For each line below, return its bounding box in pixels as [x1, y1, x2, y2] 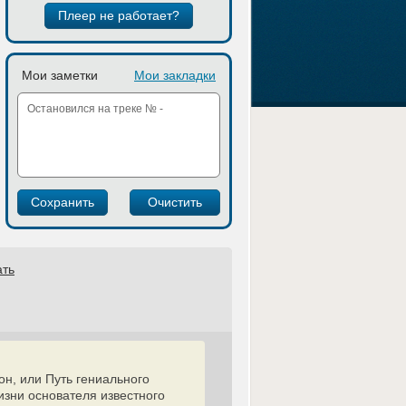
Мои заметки [22, 68, 98, 82]
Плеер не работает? [58, 8, 179, 23]
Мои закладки [134, 68, 216, 82]
